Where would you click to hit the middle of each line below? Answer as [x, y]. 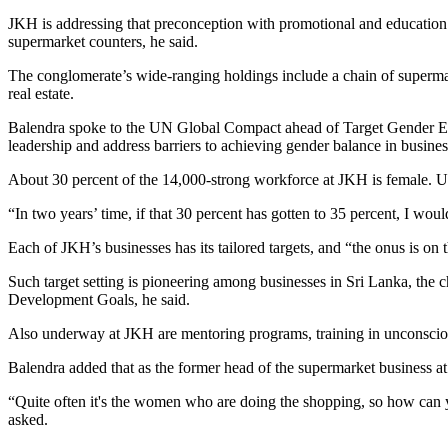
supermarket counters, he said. [103, 41]
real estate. [41, 93]
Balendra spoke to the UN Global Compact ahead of [175, 127]
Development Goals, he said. [99, 299]
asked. [28, 419]
